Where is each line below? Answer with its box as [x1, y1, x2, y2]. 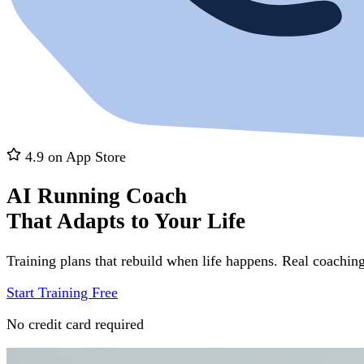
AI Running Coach [6, 184, 187, 209]
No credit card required [6, 315, 144, 332]
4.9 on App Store [21, 149, 126, 165]
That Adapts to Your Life [6, 209, 245, 234]
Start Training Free [6, 284, 118, 301]
